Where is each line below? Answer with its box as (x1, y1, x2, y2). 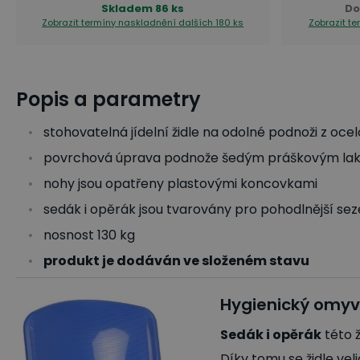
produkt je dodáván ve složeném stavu (43, 252, 309, 270)
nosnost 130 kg (43, 226, 135, 244)
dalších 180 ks (178, 16, 244, 29)
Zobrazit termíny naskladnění (42, 16, 179, 29)
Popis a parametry (16, 86, 201, 112)
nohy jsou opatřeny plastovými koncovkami (43, 174, 317, 193)
